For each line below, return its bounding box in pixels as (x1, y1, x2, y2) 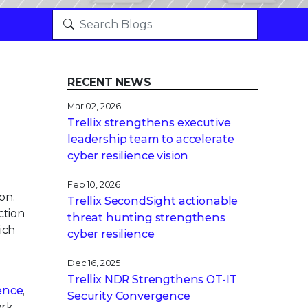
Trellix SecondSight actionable (67, 195, 239, 208)
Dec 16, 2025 (67, 258, 121, 268)
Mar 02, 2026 (67, 101, 122, 111)
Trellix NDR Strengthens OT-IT (67, 273, 237, 286)
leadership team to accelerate (67, 133, 234, 146)
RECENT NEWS (67, 76, 151, 89)
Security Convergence (67, 289, 190, 302)
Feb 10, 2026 (67, 179, 121, 190)
